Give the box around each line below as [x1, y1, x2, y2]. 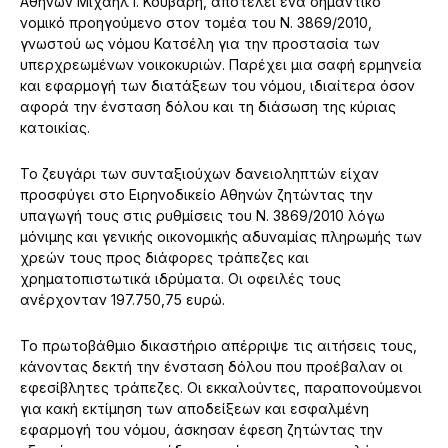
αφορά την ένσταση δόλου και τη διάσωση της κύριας [20, 98, 396, 115]
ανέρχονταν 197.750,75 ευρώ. [20, 291, 225, 308]
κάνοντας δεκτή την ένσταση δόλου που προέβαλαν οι [20, 358, 403, 375]
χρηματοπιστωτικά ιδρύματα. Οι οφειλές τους [20, 270, 341, 287]
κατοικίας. [20, 119, 90, 136]
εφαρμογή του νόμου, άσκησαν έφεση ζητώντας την [20, 421, 383, 438]
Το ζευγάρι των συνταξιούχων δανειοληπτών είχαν [20, 165, 379, 182]
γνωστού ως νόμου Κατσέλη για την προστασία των [20, 35, 380, 52]
